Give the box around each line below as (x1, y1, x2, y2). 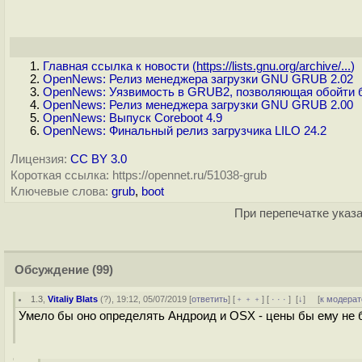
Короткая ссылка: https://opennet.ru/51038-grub (11, 169, 267, 182)
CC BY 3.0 (70, 153, 127, 166)
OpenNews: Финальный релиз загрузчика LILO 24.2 (43, 124, 326, 137)
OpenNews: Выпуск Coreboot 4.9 (43, 112, 222, 124)
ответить (192, 294, 229, 304)
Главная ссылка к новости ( (43, 60, 196, 73)
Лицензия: (11, 153, 67, 166)
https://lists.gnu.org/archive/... (196, 60, 351, 73)
